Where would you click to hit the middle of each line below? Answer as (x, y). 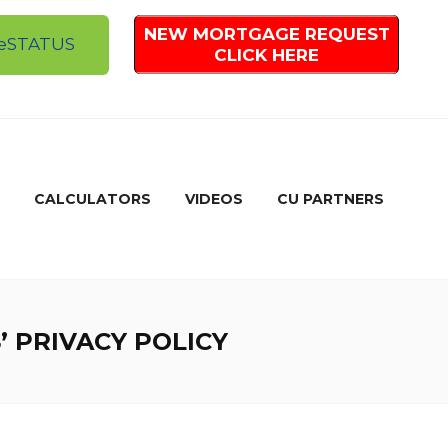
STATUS (41, 44)
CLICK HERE (267, 54)
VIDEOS (213, 199)
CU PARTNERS (330, 199)
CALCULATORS (92, 199)
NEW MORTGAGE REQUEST (266, 33)
